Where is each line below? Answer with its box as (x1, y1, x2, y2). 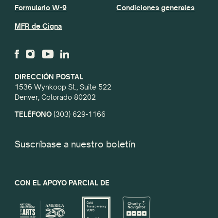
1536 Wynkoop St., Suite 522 (15, 82, 111, 91)
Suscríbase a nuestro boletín (15, 138, 135, 150)
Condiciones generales (116, 2, 195, 12)
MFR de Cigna (15, 21, 62, 31)
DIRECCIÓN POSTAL (15, 72, 83, 81)
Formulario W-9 (15, 2, 67, 12)
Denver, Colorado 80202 (15, 92, 96, 102)
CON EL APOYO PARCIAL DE (15, 178, 109, 188)
